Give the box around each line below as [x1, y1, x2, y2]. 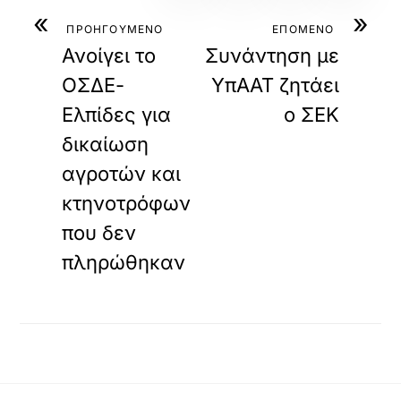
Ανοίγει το [62, 44, 157, 67]
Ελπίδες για [62, 103, 172, 126]
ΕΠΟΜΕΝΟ [272, 22, 335, 36]
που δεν [62, 221, 137, 244]
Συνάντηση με [204, 44, 339, 67]
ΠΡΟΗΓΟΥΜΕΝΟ [66, 22, 164, 36]
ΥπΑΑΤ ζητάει [210, 73, 339, 97]
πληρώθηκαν [62, 251, 186, 274]
